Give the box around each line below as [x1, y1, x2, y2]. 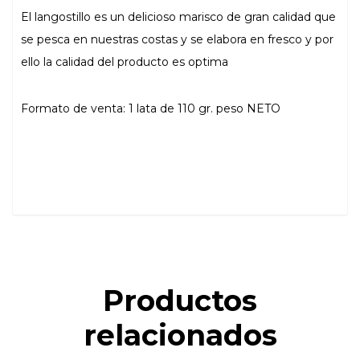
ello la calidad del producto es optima [21, 55, 228, 70]
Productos [103, 283, 257, 319]
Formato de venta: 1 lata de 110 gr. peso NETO [21, 101, 280, 117]
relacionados [83, 317, 277, 354]
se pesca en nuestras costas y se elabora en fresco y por [21, 32, 333, 47]
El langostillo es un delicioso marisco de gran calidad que [21, 10, 336, 25]
